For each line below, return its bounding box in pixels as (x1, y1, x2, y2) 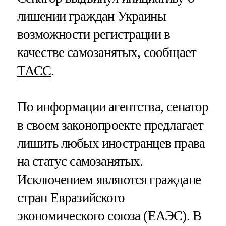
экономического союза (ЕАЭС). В (17, 208, 202, 223)
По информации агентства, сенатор (17, 99, 209, 115)
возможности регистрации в (17, 27, 171, 42)
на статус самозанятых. (17, 153, 143, 169)
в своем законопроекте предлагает (17, 117, 204, 133)
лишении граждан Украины (17, 9, 166, 24)
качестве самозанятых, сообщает (17, 45, 197, 61)
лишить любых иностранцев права (17, 135, 205, 151)
